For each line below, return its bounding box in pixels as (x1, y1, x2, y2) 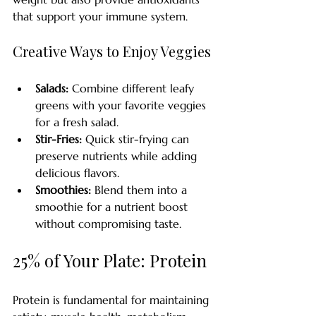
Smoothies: (35, 183, 91, 197)
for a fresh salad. (35, 115, 119, 129)
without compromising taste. (35, 217, 181, 231)
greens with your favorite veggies (35, 98, 209, 112)
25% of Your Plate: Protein (13, 249, 207, 272)
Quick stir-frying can (82, 132, 193, 146)
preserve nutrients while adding (35, 149, 200, 163)
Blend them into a (91, 183, 190, 197)
